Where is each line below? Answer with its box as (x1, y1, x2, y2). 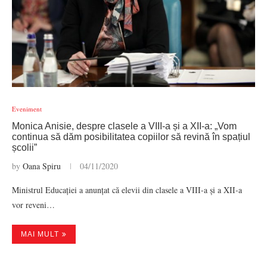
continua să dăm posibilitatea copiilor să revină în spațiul (12, 132, 250, 142)
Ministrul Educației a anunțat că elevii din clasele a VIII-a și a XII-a (12, 184, 242, 195)
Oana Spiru (23, 160, 61, 172)
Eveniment (12, 104, 42, 113)
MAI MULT (21, 230, 59, 238)
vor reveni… (12, 199, 55, 210)
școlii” (12, 142, 37, 153)
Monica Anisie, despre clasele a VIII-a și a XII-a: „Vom (12, 121, 237, 131)
